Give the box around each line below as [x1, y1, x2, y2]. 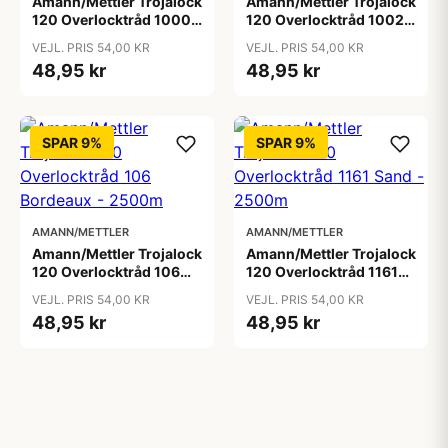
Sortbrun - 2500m [246, 29, 372, 46]
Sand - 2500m [246, 281, 345, 298]
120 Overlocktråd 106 [32, 263, 180, 280]
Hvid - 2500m [32, 29, 127, 46]
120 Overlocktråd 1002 [246, 11, 404, 28]
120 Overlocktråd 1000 [32, 11, 191, 28]
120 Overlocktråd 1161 [246, 263, 398, 280]
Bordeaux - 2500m [32, 281, 162, 298]
